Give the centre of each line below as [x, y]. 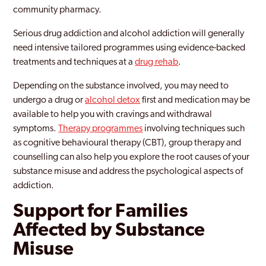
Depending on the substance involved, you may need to [121, 86]
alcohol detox [113, 100]
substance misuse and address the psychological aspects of [128, 172]
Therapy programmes [101, 129]
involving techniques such [194, 129]
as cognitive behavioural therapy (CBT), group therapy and [127, 143]
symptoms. [36, 129]
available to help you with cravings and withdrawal [113, 115]
